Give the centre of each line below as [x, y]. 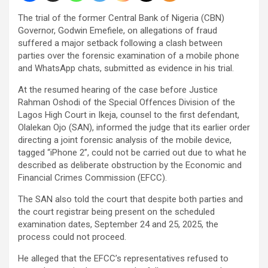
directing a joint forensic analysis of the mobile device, [125, 140]
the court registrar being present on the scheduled [116, 211]
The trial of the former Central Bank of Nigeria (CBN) [121, 18]
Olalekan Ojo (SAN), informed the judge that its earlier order [134, 127]
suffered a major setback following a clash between [120, 43]
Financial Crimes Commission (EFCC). [92, 177]
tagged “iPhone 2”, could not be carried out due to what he [132, 152]
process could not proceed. [72, 237]
